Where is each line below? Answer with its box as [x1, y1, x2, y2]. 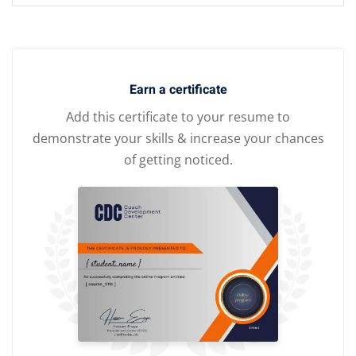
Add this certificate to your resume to [66, 108, 290, 126]
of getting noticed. [123, 151, 233, 168]
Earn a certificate [129, 80, 227, 99]
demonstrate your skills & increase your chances [32, 130, 324, 147]
